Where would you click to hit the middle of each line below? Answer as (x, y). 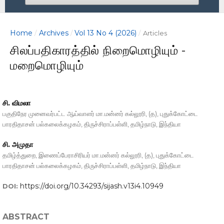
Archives (53, 33)
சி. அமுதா (18, 144)
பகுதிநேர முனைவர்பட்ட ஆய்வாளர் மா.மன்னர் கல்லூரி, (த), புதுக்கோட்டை (100, 113)
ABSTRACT (26, 216)
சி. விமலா (16, 103)
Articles (155, 33)
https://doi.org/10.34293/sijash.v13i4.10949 (92, 186)
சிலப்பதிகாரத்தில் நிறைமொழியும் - (98, 50)
